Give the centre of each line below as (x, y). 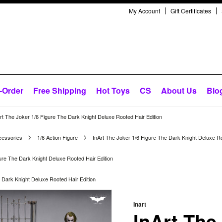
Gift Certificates (191, 11)
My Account (144, 11)
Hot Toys (113, 90)
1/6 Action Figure (57, 137)
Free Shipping (60, 90)
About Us (179, 90)
